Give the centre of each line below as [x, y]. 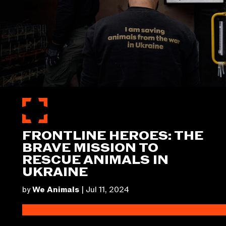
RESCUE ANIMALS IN [96, 160]
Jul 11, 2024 [108, 190]
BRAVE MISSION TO [91, 148]
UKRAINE [55, 173]
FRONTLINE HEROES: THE [113, 136]
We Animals [56, 190]
